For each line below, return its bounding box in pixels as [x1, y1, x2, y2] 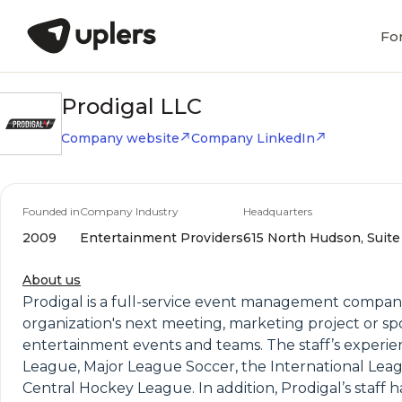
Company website [61, 130, 179, 146]
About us [22, 272, 81, 288]
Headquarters [243, 205, 312, 218]
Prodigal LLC [61, 93, 202, 119]
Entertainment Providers [80, 230, 243, 246]
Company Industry [80, 205, 179, 218]
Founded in [22, 205, 80, 218]
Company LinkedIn [191, 130, 315, 146]
